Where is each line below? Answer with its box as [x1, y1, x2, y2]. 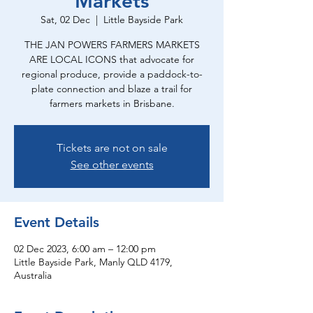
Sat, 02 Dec [41, 13, 90, 26]
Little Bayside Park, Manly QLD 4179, [14, 256, 173, 268]
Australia [14, 269, 52, 282]
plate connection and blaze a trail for [31, 82, 192, 95]
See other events [70, 158, 154, 171]
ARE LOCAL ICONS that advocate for [29, 53, 194, 66]
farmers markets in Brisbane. [49, 97, 175, 110]
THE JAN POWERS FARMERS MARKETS [24, 38, 200, 51]
